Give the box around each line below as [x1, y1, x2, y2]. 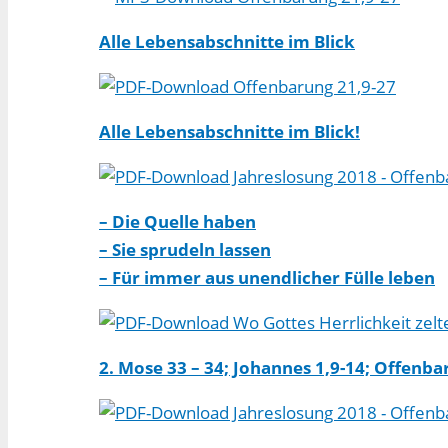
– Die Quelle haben [99, 210, 256, 234]
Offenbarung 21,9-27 [229, 75, 396, 99]
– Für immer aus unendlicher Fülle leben [99, 266, 435, 290]
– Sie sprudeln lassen [99, 238, 271, 262]
